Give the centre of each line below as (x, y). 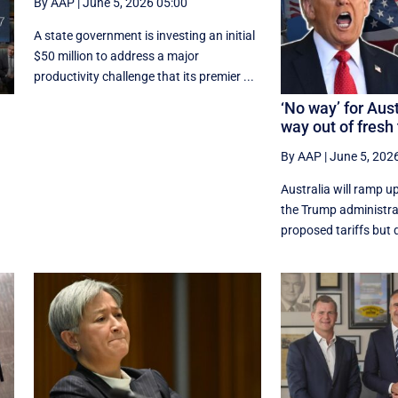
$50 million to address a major (116, 56)
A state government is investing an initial (144, 36)
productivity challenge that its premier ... (143, 77)
